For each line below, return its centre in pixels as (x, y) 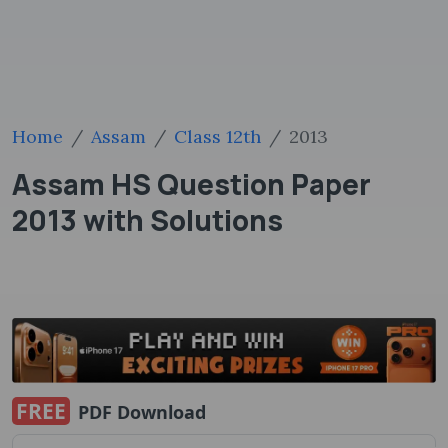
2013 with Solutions (147, 220)
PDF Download (139, 411)
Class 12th (217, 136)
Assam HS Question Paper (191, 184)
